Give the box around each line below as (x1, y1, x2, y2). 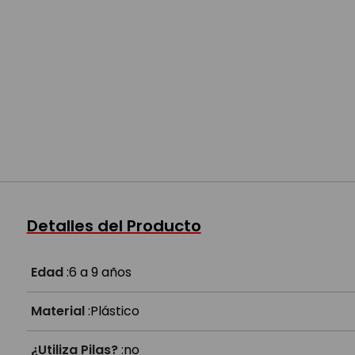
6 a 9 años (68, 263, 132, 281)
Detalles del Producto (26, 215, 201, 237)
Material (30, 302, 85, 320)
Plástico (90, 302, 139, 320)
